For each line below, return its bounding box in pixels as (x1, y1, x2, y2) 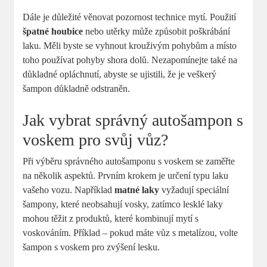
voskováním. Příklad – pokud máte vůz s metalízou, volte (23, 227, 238, 238)
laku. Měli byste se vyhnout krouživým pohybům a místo (23, 40, 237, 51)
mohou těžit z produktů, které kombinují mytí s (23, 213, 199, 223)
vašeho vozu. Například (23, 184, 115, 195)
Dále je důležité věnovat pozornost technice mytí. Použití (23, 11, 237, 22)
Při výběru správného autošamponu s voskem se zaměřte (23, 156, 235, 166)
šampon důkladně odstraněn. (23, 83, 131, 94)
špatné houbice (23, 26, 83, 36)
